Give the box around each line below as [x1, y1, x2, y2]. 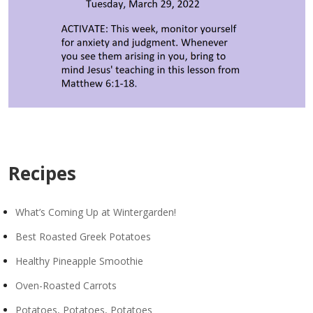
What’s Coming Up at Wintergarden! [15, 205, 176, 219]
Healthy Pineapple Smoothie [15, 254, 143, 268]
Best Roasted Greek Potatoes [15, 230, 151, 243]
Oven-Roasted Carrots [15, 279, 117, 292]
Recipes [8, 161, 76, 186]
